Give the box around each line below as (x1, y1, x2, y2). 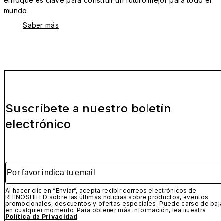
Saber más (23, 21, 59, 30)
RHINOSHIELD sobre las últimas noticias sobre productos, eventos (5, 193, 209, 201)
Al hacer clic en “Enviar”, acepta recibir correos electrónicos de (5, 186, 197, 194)
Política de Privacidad (5, 212, 78, 220)
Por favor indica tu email (5, 161, 97, 171)
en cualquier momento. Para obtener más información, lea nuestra (5, 206, 206, 214)
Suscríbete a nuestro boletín (5, 101, 171, 115)
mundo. (4, 6, 29, 15)
